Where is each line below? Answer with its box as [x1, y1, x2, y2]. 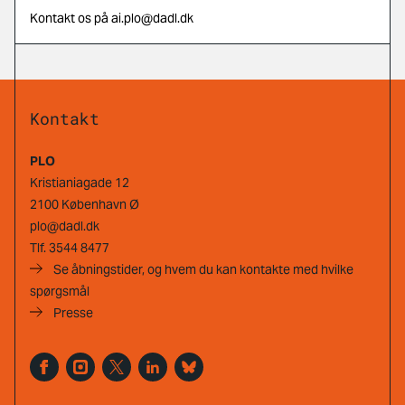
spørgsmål [30, 283, 89, 299]
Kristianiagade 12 [30, 174, 129, 191]
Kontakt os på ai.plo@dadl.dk [30, 10, 193, 26]
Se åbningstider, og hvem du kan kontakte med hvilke [53, 261, 353, 278]
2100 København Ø [30, 196, 139, 212]
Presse [53, 305, 93, 321]
